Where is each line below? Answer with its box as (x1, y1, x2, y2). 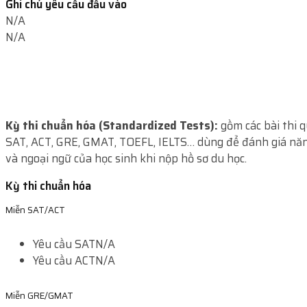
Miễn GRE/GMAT (5, 288, 73, 304)
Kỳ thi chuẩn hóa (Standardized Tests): (5, 116, 218, 134)
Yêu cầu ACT (33, 252, 95, 270)
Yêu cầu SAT (33, 236, 95, 254)
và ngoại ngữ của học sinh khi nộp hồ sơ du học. (5, 149, 247, 167)
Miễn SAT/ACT (5, 202, 65, 217)
